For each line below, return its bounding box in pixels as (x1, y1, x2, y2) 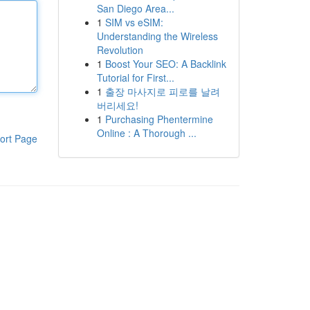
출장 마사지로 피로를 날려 (104, 84, 220, 98)
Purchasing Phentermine (104, 112, 213, 126)
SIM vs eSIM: (104, 15, 163, 29)
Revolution (96, 43, 143, 57)
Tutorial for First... (96, 71, 174, 84)
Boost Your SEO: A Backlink (104, 57, 226, 71)
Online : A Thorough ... (96, 126, 197, 140)
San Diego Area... (96, 1, 174, 15)
